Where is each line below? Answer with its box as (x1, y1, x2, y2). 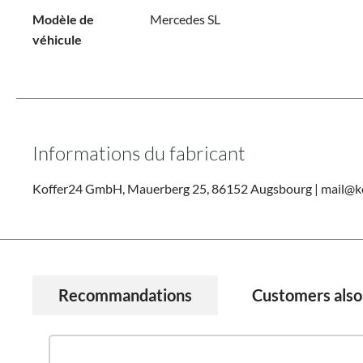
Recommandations (58, 285, 192, 305)
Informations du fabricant (32, 141, 246, 164)
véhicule (32, 32, 82, 47)
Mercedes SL (149, 11, 220, 27)
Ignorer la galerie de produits (48, 317, 207, 332)
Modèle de (32, 11, 94, 27)
